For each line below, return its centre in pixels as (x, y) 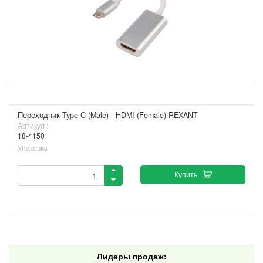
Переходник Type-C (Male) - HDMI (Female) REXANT (108, 115)
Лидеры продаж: (131, 256)
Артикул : (33, 125)
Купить (186, 174)
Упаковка (33, 148)
